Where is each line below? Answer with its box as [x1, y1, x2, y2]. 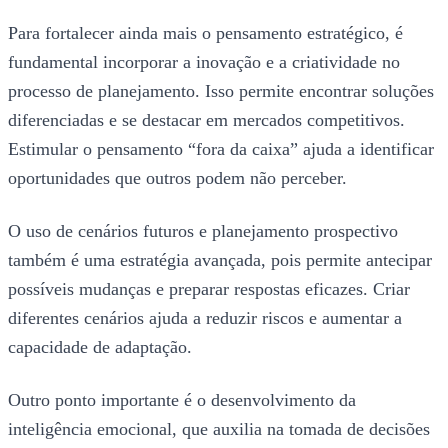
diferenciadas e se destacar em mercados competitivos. [8, 110, 405, 131]
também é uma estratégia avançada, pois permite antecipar [8, 250, 432, 271]
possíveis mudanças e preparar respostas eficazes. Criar [8, 279, 410, 300]
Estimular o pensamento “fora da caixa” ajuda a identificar [8, 139, 434, 160]
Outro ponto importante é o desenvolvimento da [8, 390, 356, 411]
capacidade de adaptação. [8, 337, 192, 358]
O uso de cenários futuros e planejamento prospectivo [8, 221, 398, 242]
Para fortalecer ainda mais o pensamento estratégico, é [8, 23, 403, 44]
